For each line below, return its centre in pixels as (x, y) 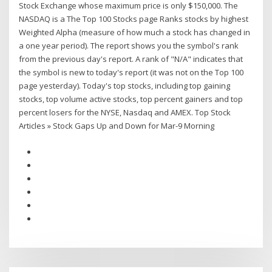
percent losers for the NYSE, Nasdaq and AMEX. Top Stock (125, 113)
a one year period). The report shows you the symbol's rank (129, 46)
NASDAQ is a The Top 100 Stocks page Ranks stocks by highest (134, 19)
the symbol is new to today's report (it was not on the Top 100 (131, 73)
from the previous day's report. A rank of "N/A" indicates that (131, 59)
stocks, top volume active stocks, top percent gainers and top (131, 99)
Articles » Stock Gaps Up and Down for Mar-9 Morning (117, 126)
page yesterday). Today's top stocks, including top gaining (125, 86)
